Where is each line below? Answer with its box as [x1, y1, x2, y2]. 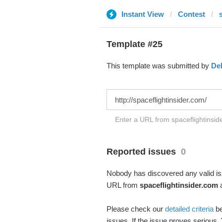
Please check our [106, 205, 165, 213]
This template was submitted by [106, 61, 211, 70]
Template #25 [106, 39, 163, 49]
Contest [177, 10, 205, 18]
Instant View [121, 10, 164, 18]
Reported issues [106, 147, 176, 157]
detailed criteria [165, 205, 214, 213]
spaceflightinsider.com [139, 181, 218, 189]
